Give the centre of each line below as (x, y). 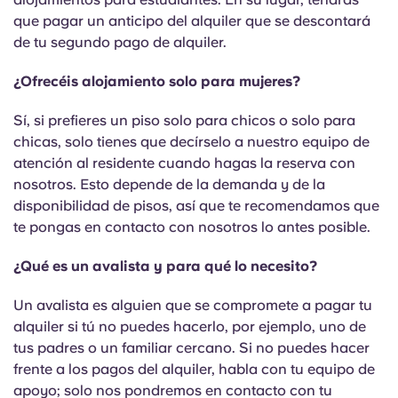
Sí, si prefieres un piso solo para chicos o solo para (184, 120)
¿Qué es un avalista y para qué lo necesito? (165, 266)
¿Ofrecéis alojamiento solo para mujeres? (157, 81)
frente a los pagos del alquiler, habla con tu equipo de (194, 369)
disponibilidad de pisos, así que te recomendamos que (196, 206)
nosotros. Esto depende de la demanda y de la (169, 184)
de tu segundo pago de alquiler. (120, 42)
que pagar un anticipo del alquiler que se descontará (192, 21)
